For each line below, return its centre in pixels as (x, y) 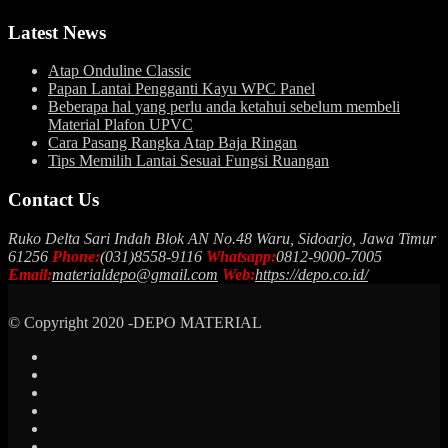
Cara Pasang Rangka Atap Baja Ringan (172, 143)
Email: (30, 274)
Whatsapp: (241, 256)
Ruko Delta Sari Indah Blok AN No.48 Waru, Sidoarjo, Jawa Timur (222, 238)
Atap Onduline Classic (119, 71)
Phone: (76, 256)
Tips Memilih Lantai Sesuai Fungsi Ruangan (188, 161)
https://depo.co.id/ (311, 274)
